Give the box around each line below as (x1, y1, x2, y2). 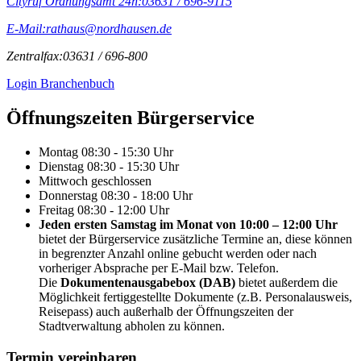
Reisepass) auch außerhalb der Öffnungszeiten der (39, 304, 293, 318)
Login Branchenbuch (6, 77, 114, 91)
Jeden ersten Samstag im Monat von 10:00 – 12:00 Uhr (39, 217, 338, 231)
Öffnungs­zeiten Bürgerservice (6, 107, 255, 129)
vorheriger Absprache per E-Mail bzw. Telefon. (39, 260, 279, 275)
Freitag (39, 202, 74, 217)
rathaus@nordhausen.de (46, 22, 172, 36)
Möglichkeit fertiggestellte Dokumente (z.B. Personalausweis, (39, 289, 352, 304)
